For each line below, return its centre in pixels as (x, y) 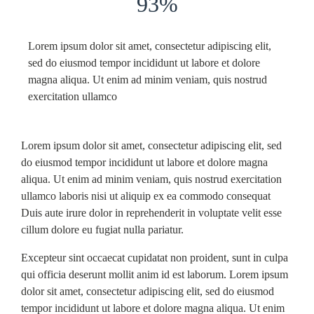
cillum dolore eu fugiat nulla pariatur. (102, 230)
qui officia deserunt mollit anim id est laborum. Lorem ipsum (155, 274)
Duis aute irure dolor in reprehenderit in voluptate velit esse (151, 213)
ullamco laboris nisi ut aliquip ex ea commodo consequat (146, 196)
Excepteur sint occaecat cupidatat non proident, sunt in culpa (155, 258)
